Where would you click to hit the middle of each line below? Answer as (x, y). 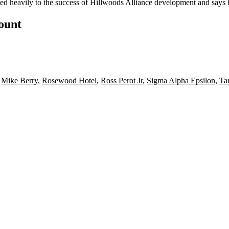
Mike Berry (19, 80)
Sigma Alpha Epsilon (181, 80)
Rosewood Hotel (69, 80)
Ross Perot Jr (122, 80)
